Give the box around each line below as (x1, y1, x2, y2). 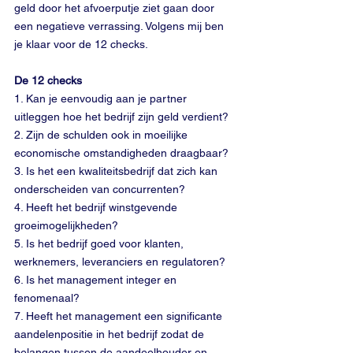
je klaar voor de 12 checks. (14, 38, 148, 50)
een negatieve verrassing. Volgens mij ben (14, 20, 227, 32)
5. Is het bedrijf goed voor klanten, (14, 237, 187, 250)
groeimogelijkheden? (14, 219, 118, 232)
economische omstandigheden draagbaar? (14, 147, 229, 159)
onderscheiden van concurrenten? (14, 183, 185, 195)
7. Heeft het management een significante (14, 310, 225, 322)
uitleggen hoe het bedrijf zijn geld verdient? (14, 110, 229, 123)
